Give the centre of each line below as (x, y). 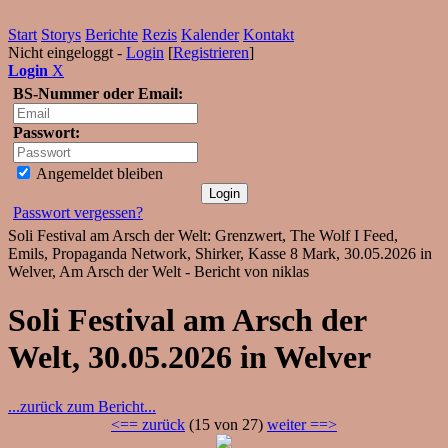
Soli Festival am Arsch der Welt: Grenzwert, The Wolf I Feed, (203, 235)
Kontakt (268, 34)
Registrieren (211, 52)
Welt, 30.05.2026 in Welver (189, 357)
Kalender (210, 34)
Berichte (111, 34)
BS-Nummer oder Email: (98, 93)
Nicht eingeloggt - (67, 52)
